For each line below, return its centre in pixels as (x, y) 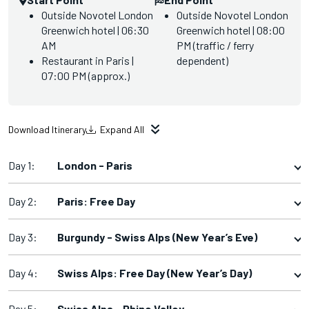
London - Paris (95, 165)
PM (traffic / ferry (215, 45)
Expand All (122, 129)
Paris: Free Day (96, 201)
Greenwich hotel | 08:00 (231, 30)
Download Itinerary (47, 129)
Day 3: (23, 237)
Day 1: (22, 165)
